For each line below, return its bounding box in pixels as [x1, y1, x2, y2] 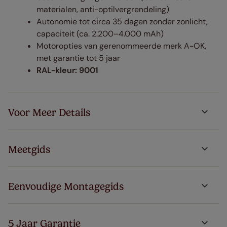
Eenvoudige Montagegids [8, 180, 124, 193]
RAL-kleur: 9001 [36, 65, 98, 76]
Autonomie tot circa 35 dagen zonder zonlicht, [36, 16, 208, 27]
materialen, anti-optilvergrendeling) [36, 4, 169, 15]
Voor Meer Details [8, 106, 90, 119]
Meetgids [8, 143, 50, 156]
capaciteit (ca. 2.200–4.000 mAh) [36, 28, 164, 40]
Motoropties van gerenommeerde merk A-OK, [36, 41, 206, 52]
